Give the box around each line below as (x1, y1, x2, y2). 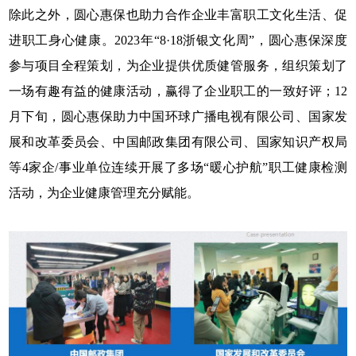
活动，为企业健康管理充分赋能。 (9, 185, 200, 199)
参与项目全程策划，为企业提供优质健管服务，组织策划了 (9, 58, 347, 72)
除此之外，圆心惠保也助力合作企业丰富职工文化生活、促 (9, 7, 347, 21)
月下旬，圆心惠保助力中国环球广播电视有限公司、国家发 (9, 109, 347, 123)
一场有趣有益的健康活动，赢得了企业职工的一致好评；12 (9, 83, 347, 98)
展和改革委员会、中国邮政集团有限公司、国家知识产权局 (9, 134, 347, 149)
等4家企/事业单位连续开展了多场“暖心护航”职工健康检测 (9, 160, 347, 174)
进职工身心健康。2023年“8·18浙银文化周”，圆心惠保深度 (9, 33, 347, 47)
